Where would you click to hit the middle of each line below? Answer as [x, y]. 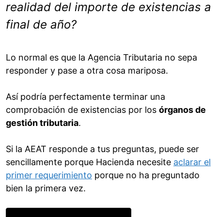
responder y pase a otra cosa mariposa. [87, 71]
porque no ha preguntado [146, 175]
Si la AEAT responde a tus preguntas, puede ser [102, 149]
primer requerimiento [49, 175]
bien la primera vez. [46, 188]
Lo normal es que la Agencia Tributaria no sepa [101, 58]
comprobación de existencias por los [82, 110]
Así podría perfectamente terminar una [85, 97]
